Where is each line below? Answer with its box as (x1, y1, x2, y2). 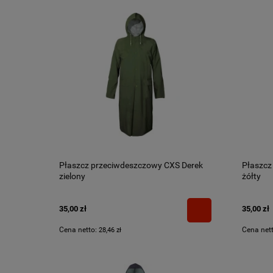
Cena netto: (59, 225, 99, 234)
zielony (59, 171, 85, 181)
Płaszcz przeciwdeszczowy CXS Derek (59, 160, 203, 170)
